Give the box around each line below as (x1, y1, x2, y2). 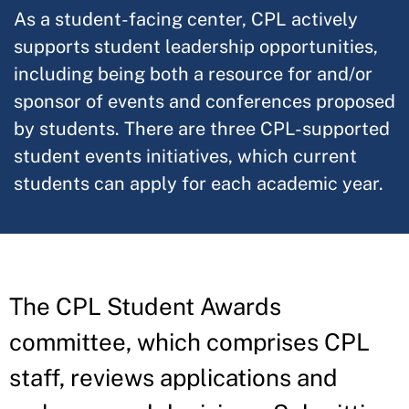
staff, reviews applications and (9, 362, 338, 392)
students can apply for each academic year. (14, 172, 383, 194)
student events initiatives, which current (14, 144, 357, 167)
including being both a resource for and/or (14, 62, 372, 85)
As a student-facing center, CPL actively (14, 7, 358, 30)
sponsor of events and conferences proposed (14, 89, 395, 112)
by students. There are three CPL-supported (14, 117, 390, 140)
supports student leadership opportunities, (14, 35, 378, 58)
